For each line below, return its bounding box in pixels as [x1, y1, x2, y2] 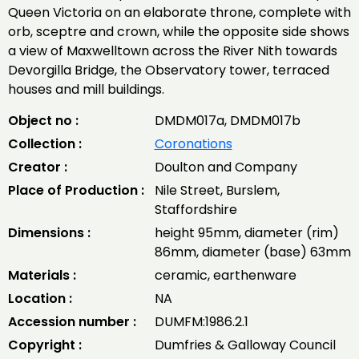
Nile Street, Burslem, [154, 181, 280, 200]
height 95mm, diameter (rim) [154, 224, 339, 242]
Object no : [8, 111, 79, 130]
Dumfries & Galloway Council [154, 336, 336, 354]
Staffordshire [154, 200, 237, 219]
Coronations [154, 135, 232, 153]
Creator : [8, 158, 67, 176]
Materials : [8, 266, 76, 284]
